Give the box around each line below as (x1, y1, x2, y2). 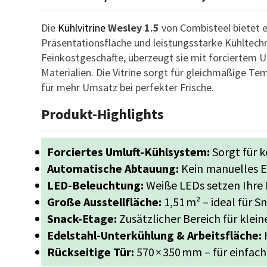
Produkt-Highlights (41, 105, 164, 123)
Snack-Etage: (46, 211, 117, 226)
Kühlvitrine (57, 21, 108, 35)
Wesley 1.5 (107, 21, 159, 35)
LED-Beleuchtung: (46, 178, 144, 193)
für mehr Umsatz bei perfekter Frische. (41, 80, 214, 94)
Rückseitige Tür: (46, 244, 134, 259)
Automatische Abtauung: (46, 161, 179, 176)
